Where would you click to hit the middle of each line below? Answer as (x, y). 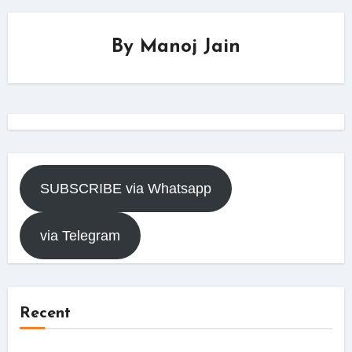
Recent (45, 314)
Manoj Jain (190, 48)
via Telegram (80, 236)
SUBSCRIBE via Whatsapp (125, 189)
